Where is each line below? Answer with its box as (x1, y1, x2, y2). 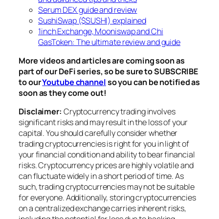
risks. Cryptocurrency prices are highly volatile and (19, 160, 194, 171)
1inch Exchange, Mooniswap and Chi (38, 25, 163, 37)
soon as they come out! (19, 87, 107, 98)
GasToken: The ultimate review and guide (38, 36, 181, 47)
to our (19, 76, 43, 88)
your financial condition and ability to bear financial (19, 149, 195, 160)
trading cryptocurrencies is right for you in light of (19, 138, 189, 150)
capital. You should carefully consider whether (19, 128, 178, 139)
